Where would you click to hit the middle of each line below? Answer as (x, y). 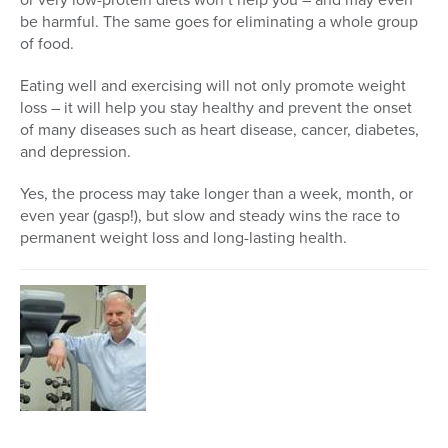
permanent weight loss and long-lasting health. (183, 238)
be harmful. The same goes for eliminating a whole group (219, 22)
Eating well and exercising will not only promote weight (213, 86)
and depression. (75, 152)
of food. (47, 44)
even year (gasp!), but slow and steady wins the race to (210, 216)
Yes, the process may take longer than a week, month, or (216, 194)
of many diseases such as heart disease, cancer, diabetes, (219, 130)
